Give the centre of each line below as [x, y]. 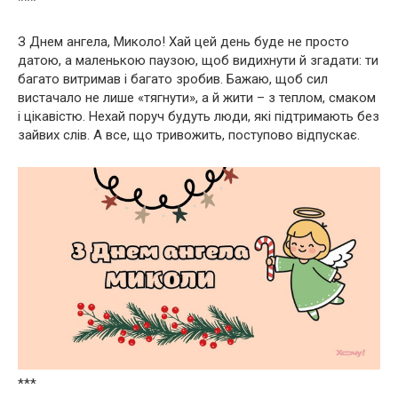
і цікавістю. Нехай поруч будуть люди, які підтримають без [199, 117]
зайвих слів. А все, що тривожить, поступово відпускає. [189, 135]
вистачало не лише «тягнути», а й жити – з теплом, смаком [197, 98]
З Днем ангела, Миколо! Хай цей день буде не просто [183, 42]
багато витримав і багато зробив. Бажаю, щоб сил [173, 80]
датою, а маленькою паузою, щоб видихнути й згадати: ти [198, 61]
